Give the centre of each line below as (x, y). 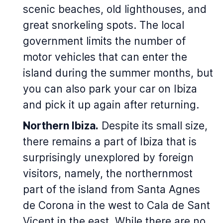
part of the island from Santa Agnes (111, 189)
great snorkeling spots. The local (104, 25)
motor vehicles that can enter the (105, 57)
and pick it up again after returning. (111, 105)
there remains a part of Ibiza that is (110, 142)
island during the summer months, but (118, 73)
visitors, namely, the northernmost (108, 173)
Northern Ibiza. (61, 126)
